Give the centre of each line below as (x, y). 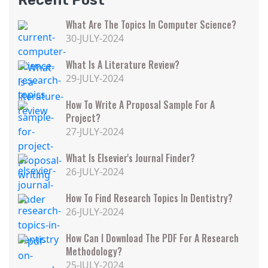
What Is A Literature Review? (123, 65)
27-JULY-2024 (95, 132)
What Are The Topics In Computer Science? (151, 25)
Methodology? (94, 251)
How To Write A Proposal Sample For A (140, 105)
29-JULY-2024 (95, 78)
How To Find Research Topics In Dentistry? (149, 198)
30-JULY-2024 (95, 38)
